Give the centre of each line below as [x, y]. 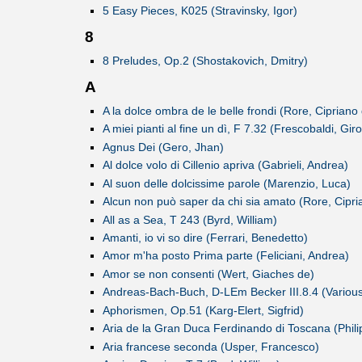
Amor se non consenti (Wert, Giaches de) [208, 274]
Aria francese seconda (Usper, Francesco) [210, 346]
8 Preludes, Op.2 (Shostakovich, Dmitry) [205, 61]
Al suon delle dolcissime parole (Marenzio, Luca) [226, 183]
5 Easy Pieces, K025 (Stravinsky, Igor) [200, 11]
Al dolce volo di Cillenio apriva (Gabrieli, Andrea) [225, 165]
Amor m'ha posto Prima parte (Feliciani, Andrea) [225, 256]
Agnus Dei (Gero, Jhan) [163, 147]
